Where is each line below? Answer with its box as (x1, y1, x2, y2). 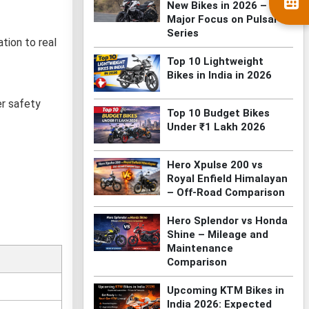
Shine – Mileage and (166, 228, 268, 241)
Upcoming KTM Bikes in (166, 284, 284, 297)
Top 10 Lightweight (166, 55, 263, 68)
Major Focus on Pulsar (166, 13, 278, 26)
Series (166, 27, 199, 40)
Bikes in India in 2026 (166, 69, 272, 82)
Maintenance (166, 242, 233, 255)
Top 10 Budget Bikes (166, 107, 270, 120)
